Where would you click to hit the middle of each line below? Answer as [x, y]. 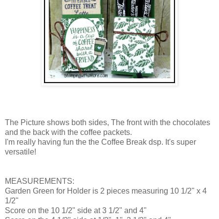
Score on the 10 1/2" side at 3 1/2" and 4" [76, 210]
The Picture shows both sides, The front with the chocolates [108, 122]
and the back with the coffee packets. [69, 132]
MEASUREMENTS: [40, 181]
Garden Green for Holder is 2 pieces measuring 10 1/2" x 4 [106, 191]
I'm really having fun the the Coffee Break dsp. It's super [100, 142]
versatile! [21, 152]
